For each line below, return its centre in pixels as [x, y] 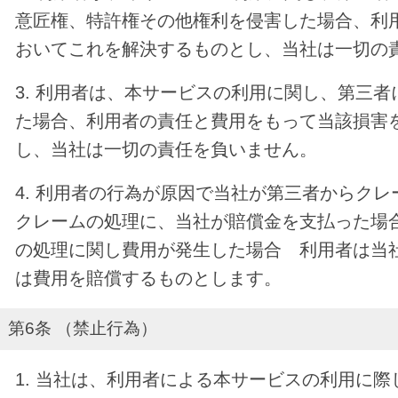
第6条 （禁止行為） [82, 329]
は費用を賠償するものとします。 [149, 278]
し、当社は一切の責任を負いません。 [167, 149]
